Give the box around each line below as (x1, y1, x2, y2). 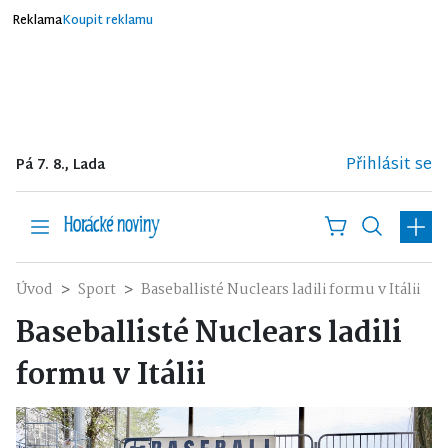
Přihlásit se (346, 150, 432, 180)
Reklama (12, 10, 62, 32)
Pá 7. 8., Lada (16, 153, 105, 178)
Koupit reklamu (62, 10, 153, 32)
